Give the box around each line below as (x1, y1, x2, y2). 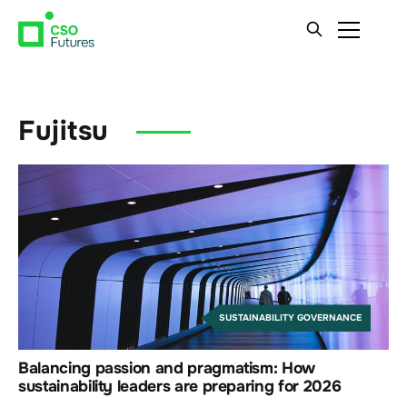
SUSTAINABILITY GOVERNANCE (219, 312, 362, 324)
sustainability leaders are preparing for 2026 (18, 376, 342, 397)
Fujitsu (18, 114, 109, 149)
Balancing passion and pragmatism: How (18, 358, 316, 379)
